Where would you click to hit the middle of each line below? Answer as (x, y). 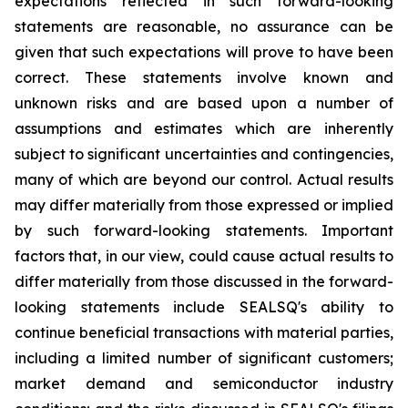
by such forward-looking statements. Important (204, 230)
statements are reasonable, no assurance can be (204, 26)
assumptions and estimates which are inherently (204, 128)
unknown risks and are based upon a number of (204, 103)
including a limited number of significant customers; (204, 358)
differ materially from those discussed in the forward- (204, 281)
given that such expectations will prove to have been (204, 52)
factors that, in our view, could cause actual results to (204, 256)
